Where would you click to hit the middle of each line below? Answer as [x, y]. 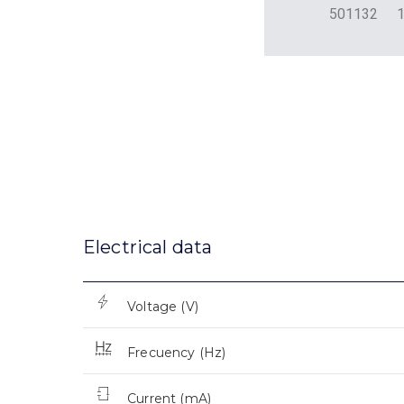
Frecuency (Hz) [177, 353]
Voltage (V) [163, 307]
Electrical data [148, 248]
